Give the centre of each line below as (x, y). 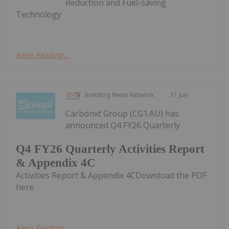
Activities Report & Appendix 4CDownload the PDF (111, 175)
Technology (39, 15)
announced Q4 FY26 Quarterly (123, 125)
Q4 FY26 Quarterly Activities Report (110, 149)
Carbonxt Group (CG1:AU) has (122, 114)
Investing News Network (120, 95)
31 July (179, 95)
